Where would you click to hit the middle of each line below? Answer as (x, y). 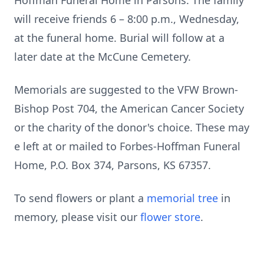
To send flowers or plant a (80, 198)
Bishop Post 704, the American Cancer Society (129, 108)
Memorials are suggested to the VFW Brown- (126, 90)
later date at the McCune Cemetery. (103, 57)
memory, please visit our (77, 217)
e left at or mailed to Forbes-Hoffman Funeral (127, 146)
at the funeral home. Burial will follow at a (119, 38)
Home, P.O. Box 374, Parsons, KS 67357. (113, 165)
